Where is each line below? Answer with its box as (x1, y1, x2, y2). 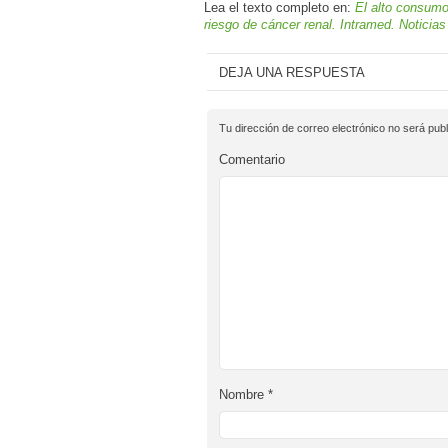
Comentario (219, 151, 285, 167)
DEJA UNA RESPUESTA (219, 64, 365, 80)
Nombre (219, 386, 268, 402)
